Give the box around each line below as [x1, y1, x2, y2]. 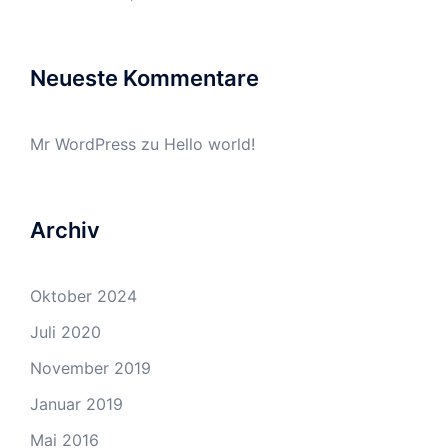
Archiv [30, 217, 100, 243]
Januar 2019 [30, 394, 123, 414]
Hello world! [164, 134, 255, 154]
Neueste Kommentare [30, 65, 259, 91]
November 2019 [30, 358, 151, 378]
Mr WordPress [30, 134, 136, 154]
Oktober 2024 [30, 286, 137, 306]
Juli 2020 [30, 322, 101, 342]
